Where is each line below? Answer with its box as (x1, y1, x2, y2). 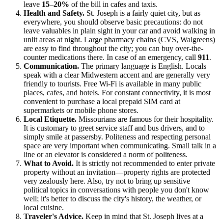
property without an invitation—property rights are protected (24, 168, 210, 177)
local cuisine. (24, 203, 64, 212)
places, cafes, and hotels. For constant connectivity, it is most (24, 88, 211, 97)
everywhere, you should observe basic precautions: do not (24, 18, 203, 27)
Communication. (24, 62, 79, 71)
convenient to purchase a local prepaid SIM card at (24, 97, 180, 106)
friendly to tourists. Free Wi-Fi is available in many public (24, 80, 201, 88)
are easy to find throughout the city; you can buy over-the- (24, 44, 203, 53)
